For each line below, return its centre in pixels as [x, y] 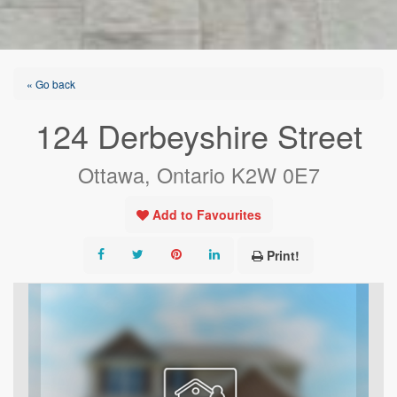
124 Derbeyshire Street [198, 135]
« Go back [51, 84]
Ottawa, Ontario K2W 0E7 [198, 175]
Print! [283, 255]
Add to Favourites [206, 214]
